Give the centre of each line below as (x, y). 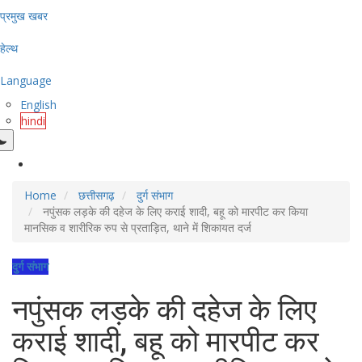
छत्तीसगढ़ (97, 195)
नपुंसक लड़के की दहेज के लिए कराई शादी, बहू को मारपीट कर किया (174, 211)
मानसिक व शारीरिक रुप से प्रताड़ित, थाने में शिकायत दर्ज (138, 227)
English (38, 104)
